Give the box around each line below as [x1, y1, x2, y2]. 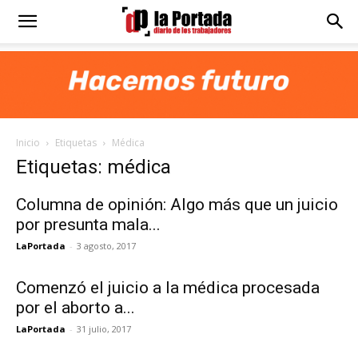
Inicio [16, 136, 40, 149]
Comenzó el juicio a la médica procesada [16, 278, 320, 297]
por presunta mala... [16, 215, 161, 234]
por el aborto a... [16, 298, 135, 317]
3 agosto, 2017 [77, 240, 136, 252]
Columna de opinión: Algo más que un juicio [16, 195, 338, 214]
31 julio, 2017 [77, 323, 131, 335]
